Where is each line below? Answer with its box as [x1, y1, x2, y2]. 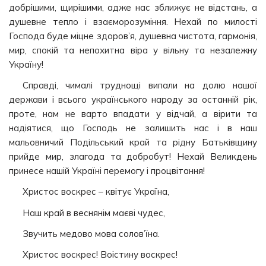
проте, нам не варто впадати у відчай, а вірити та [9, 108, 257, 120]
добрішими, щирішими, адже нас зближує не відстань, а [9, 1, 257, 13]
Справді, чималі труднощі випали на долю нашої [22, 80, 257, 91]
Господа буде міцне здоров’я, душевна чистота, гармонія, [9, 30, 257, 42]
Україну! [9, 58, 43, 70]
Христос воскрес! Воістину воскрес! [22, 249, 178, 261]
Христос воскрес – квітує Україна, [22, 186, 169, 198]
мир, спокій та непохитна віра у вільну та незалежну [9, 44, 257, 56]
